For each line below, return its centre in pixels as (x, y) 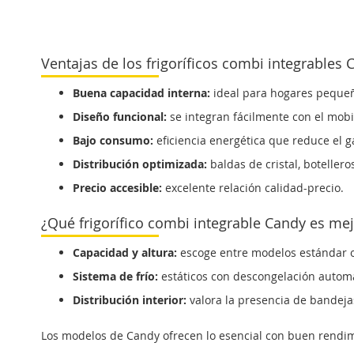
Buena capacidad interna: (141, 93)
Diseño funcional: (120, 117)
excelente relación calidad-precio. (253, 188)
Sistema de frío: (115, 276)
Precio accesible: (117, 188)
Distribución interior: (130, 300)
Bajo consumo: (113, 140)
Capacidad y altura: (125, 252)
